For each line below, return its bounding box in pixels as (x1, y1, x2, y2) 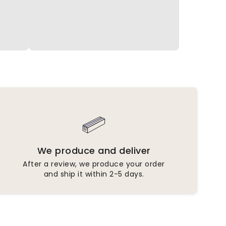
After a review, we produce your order (23, 158, 165, 169)
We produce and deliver (37, 144, 151, 157)
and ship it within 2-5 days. (43, 168, 144, 179)
